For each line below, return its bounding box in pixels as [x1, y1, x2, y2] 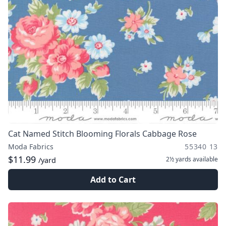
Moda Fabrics [8, 142, 53, 151]
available [191, 155, 218, 163]
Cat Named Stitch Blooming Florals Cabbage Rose [8, 128, 197, 139]
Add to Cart [90, 174, 136, 185]
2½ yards [166, 155, 191, 163]
